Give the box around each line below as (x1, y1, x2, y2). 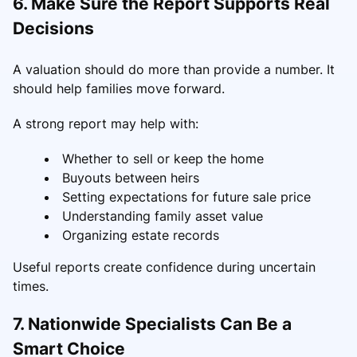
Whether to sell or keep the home (62, 150, 264, 167)
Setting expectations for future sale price (62, 188, 311, 205)
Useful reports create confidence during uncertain (13, 258, 316, 275)
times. (13, 277, 49, 294)
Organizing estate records (62, 226, 219, 243)
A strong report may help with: (13, 115, 198, 131)
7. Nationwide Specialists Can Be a (13, 313, 292, 334)
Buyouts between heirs (62, 169, 199, 186)
